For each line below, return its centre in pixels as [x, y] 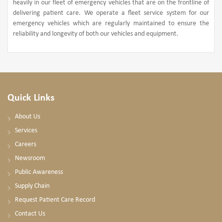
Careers [26, 144]
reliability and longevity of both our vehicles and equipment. [96, 34]
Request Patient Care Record [55, 200]
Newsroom [30, 158]
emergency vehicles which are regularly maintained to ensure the [111, 23]
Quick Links [31, 98]
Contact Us [30, 214]
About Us [28, 116]
